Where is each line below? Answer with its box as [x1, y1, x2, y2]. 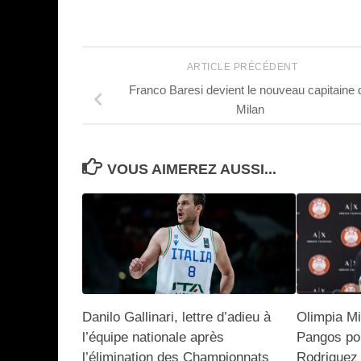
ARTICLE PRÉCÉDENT [186, 61, 301, 73]
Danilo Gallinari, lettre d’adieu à [82, 309, 271, 325]
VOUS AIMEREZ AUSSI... [106, 160, 276, 177]
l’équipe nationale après [82, 329, 224, 345]
